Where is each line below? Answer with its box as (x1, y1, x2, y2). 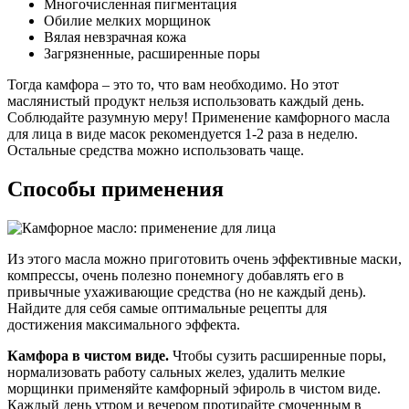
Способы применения (7, 177, 224, 202)
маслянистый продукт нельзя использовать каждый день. (7, 93, 364, 110)
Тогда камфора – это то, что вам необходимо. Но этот (7, 77, 339, 93)
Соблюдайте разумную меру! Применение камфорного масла (7, 110, 390, 126)
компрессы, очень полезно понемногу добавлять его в (7, 267, 344, 284)
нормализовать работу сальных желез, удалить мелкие (7, 364, 345, 381)
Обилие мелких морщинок (44, 13, 211, 29)
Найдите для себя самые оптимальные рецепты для (7, 300, 327, 317)
